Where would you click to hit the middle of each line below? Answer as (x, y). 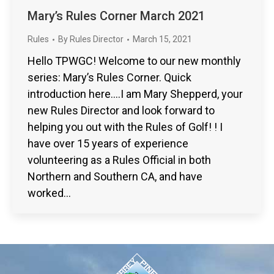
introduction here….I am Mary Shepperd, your (135, 94)
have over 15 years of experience (108, 144)
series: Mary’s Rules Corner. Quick (109, 78)
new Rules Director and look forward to (121, 111)
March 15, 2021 (162, 39)
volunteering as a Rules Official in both (119, 160)
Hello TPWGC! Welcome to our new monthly (134, 61)
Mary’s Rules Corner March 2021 (116, 16)
